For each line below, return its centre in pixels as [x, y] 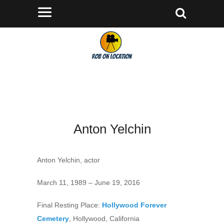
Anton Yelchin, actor [68, 160]
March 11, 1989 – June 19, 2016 [88, 182]
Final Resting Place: [69, 205]
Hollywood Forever [134, 205]
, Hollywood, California [104, 218]
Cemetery [53, 218]
